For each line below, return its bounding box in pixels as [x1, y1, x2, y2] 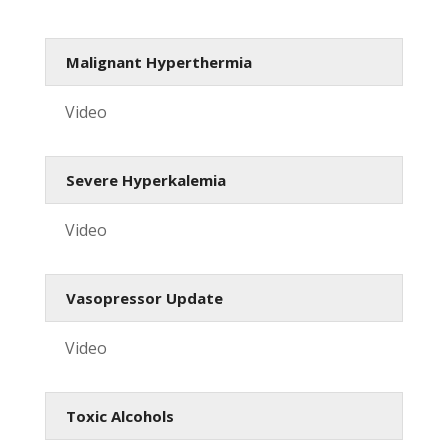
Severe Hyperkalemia [65, 169, 226, 190]
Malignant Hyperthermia [65, 51, 252, 72]
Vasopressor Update [65, 287, 223, 308]
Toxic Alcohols [65, 405, 174, 426]
